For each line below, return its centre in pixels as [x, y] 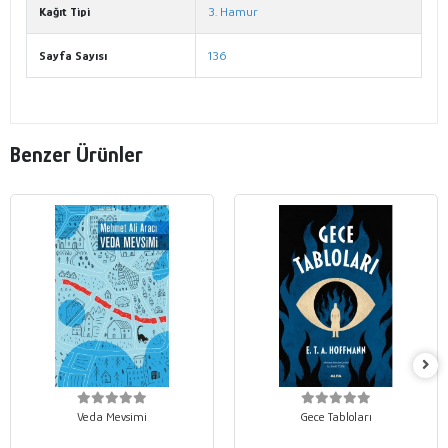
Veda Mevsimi [112, 417]
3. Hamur [233, 12]
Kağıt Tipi [64, 12]
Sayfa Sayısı [73, 56]
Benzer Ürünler [76, 154]
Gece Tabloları [336, 417]
